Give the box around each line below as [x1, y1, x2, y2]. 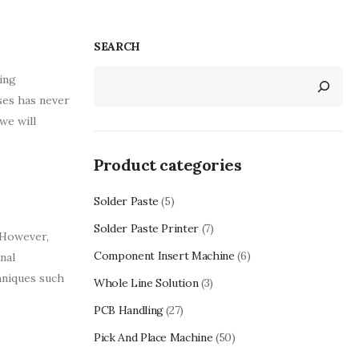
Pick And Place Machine [94, 329, 213, 345]
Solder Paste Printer [94, 220, 200, 236]
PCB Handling [94, 302, 163, 317]
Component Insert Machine [94, 248, 235, 263]
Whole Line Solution [94, 275, 199, 290]
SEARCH [94, 38, 140, 54]
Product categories [94, 154, 241, 175]
